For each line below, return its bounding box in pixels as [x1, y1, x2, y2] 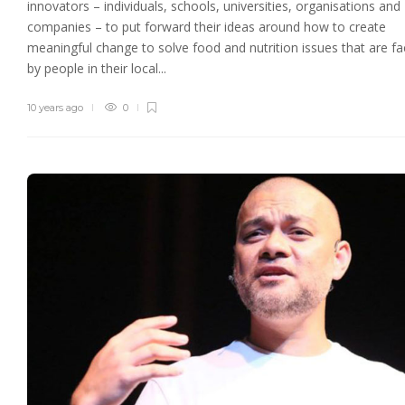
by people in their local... [27, 60, 166, 78]
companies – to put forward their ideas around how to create [27, 18, 386, 36]
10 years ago [27, 101, 83, 115]
